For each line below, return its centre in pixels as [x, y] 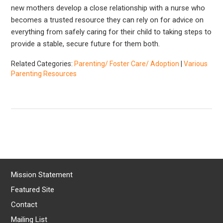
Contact [24, 204]
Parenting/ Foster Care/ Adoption [127, 63]
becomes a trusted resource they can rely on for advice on [108, 20]
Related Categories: [43, 63]
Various [196, 63]
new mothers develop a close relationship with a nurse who [108, 8]
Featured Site [33, 189]
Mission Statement [42, 174]
